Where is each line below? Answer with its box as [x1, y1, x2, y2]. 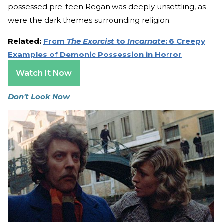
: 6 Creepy [165, 36, 205, 46]
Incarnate [127, 36, 165, 46]
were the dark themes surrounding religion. [8, 15, 171, 25]
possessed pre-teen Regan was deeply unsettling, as [8, 1, 206, 11]
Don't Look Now [8, 91, 70, 101]
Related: [8, 36, 43, 46]
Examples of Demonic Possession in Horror [8, 49, 182, 59]
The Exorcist [67, 36, 114, 46]
